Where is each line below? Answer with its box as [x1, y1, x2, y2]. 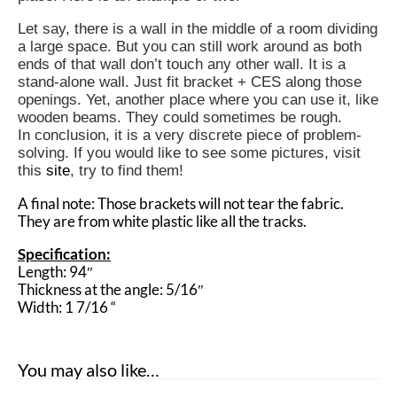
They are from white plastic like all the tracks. [18, 212, 307, 231]
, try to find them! [70, 162, 183, 180]
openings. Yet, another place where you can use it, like [18, 91, 378, 109]
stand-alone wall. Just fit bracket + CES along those [18, 74, 362, 91]
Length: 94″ [18, 262, 93, 282]
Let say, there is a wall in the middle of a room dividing [18, 20, 378, 38]
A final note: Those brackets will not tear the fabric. [18, 194, 344, 214]
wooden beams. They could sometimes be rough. [18, 109, 342, 127]
